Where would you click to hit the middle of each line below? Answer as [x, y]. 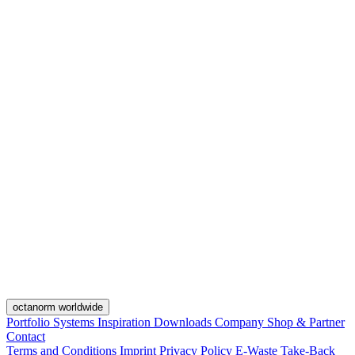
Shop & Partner [306, 322]
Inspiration [126, 322]
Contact [26, 336]
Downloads [184, 322]
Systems [75, 322]
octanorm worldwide [58, 307]
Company [241, 322]
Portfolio [30, 322]
